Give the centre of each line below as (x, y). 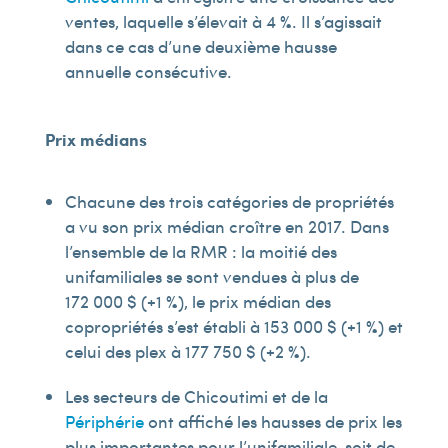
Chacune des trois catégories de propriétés (229, 201)
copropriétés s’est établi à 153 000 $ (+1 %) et (233, 326)
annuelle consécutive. (148, 71)
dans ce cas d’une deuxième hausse (200, 46)
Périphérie (104, 421)
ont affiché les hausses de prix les (272, 421)
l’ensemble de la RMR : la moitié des (200, 251)
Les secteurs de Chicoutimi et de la (196, 396)
